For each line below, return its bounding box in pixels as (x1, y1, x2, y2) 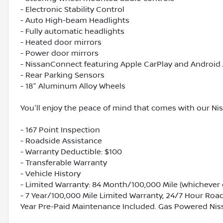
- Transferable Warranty (20, 158, 107, 168)
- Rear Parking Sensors (20, 71, 105, 80)
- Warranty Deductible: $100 (20, 147, 122, 157)
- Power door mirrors (20, 49, 99, 58)
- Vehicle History (20, 169, 81, 179)
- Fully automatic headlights (20, 27, 124, 36)
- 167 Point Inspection (20, 125, 100, 135)
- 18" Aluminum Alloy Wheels (20, 82, 125, 91)
